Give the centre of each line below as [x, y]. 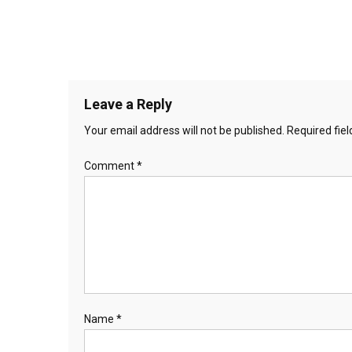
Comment [110, 166]
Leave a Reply [128, 104]
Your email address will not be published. [184, 130]
